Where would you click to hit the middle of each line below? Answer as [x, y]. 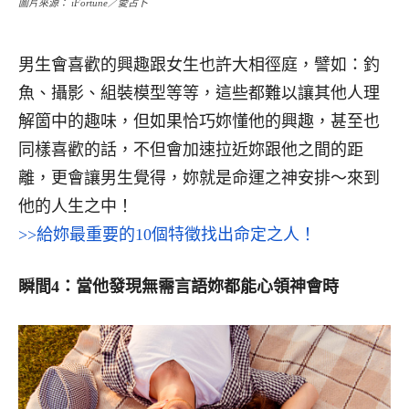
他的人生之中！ [76, 206]
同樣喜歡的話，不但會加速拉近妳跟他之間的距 [191, 149]
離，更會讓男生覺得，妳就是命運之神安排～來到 [199, 178]
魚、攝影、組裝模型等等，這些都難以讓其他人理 [199, 93]
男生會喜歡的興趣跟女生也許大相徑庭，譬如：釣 [199, 64]
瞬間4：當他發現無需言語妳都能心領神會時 [178, 286]
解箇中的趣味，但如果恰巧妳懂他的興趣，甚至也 [199, 121]
